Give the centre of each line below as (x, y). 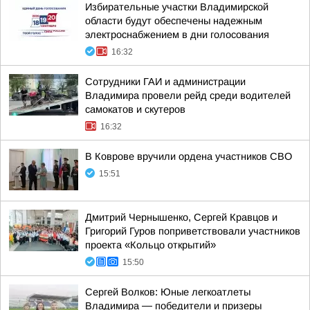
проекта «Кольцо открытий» (151, 245)
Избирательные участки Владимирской (177, 7)
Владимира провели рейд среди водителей (188, 95)
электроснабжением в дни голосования (177, 35)
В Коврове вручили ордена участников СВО (189, 156)
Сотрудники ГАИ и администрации (165, 82)
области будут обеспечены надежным (174, 21)
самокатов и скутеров (135, 109)
